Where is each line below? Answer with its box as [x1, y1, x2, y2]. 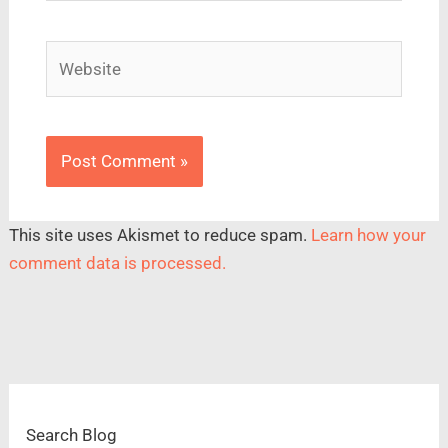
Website [44, 44, 107, 65]
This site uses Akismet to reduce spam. [9, 225, 312, 246]
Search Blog [26, 424, 118, 445]
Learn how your [311, 225, 427, 246]
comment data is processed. [9, 253, 227, 274]
